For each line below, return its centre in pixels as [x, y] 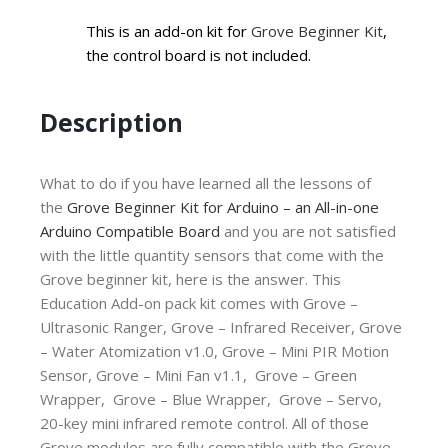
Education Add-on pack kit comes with [171, 302]
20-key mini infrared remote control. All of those [204, 422]
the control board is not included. [198, 55]
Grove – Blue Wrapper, [192, 398]
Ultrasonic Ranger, [105, 326]
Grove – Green [304, 374]
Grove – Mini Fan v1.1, [173, 374]
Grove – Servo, [328, 398]
